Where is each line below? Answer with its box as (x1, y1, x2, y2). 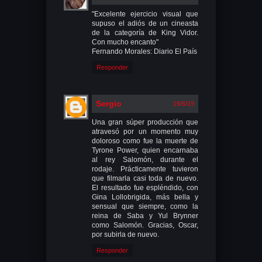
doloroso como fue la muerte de (92, 136, 198, 145)
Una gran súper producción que (92, 118, 198, 126)
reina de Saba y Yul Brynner (92, 211, 198, 220)
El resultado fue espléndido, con (92, 183, 198, 192)
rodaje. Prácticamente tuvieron (92, 164, 198, 173)
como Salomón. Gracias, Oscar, (92, 220, 198, 229)
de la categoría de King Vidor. (92, 28, 198, 37)
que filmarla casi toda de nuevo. (92, 174, 198, 182)
